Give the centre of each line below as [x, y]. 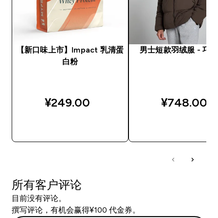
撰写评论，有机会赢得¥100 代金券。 [76, 210]
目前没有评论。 [39, 198]
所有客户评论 [47, 184]
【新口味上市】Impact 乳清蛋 [70, 50]
